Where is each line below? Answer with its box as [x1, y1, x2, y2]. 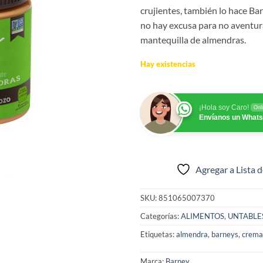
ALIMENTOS [181, 211, 224, 221]
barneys [211, 230, 238, 240]
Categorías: [140, 211, 181, 221]
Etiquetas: [140, 230, 176, 240]
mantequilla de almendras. [140, 33, 246, 45]
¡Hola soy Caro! [199, 103, 249, 112]
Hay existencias [140, 59, 195, 69]
